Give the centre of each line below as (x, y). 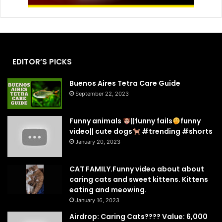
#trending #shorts (176, 132)
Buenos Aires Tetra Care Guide (125, 83)
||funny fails (151, 121)
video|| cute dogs (101, 132)
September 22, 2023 (102, 94)
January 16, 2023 (97, 200)
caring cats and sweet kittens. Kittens (139, 179)
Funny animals (96, 121)
